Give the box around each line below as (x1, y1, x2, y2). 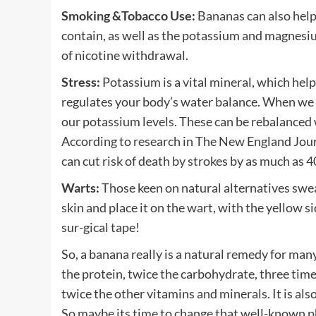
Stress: (61, 73, 102, 90)
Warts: (61, 179, 102, 195)
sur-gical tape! (61, 219, 140, 235)
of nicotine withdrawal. (61, 47, 188, 63)
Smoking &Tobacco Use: (61, 7, 197, 23)
